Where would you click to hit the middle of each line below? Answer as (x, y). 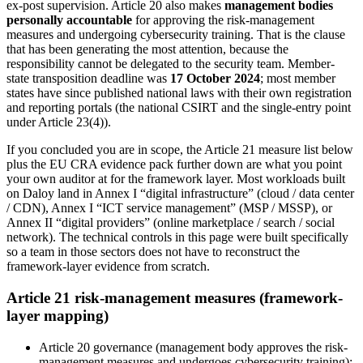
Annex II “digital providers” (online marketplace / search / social (171, 223)
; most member (298, 79)
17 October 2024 (215, 79)
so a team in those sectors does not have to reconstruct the (153, 252)
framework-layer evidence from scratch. (108, 267)
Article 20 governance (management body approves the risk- (193, 347)
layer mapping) (58, 316)
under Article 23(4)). (59, 122)
